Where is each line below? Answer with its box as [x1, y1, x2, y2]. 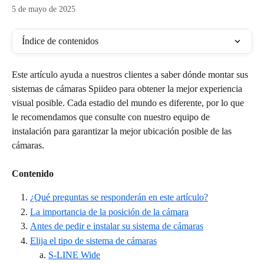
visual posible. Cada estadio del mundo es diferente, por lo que [12, 98, 246, 108]
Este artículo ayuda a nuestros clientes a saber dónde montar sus [12, 70, 250, 80]
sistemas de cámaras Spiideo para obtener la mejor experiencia [12, 84, 245, 94]
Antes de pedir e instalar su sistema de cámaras [30, 221, 203, 232]
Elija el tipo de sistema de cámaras [30, 235, 157, 246]
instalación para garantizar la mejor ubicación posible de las [12, 126, 234, 136]
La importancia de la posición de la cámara [30, 206, 189, 217]
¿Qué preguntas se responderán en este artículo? [30, 192, 208, 203]
